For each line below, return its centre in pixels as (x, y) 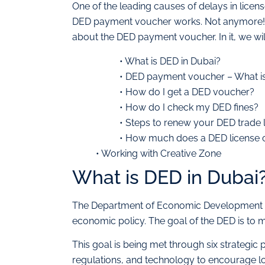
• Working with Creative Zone (159, 153)
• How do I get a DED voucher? (187, 92)
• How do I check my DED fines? (189, 107)
